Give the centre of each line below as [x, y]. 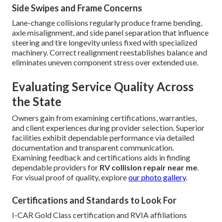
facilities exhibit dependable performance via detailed [103, 138]
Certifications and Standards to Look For [94, 200]
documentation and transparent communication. [93, 148]
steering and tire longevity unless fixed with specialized [105, 43]
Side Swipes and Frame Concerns [77, 8]
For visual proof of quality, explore [70, 177]
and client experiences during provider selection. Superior [108, 128]
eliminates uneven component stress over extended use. [105, 62]
